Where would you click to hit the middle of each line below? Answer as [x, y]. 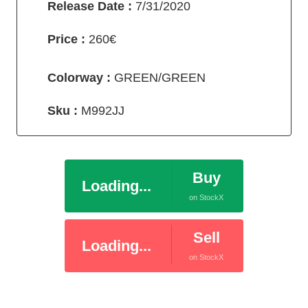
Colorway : [79, 78]
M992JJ [103, 111]
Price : [68, 40]
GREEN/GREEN [158, 78]
